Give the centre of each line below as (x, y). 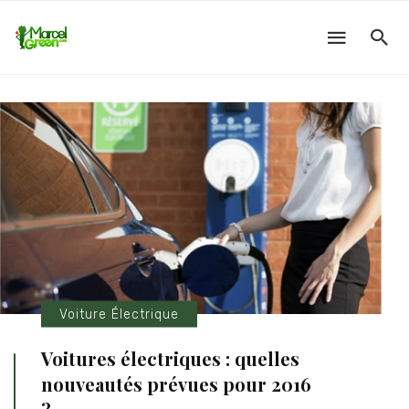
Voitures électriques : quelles (170, 359)
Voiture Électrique (119, 314)
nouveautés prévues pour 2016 (176, 384)
